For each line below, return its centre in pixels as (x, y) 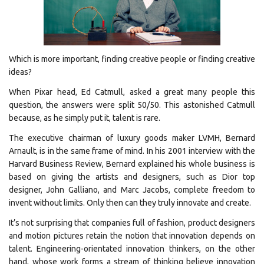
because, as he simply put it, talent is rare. (85, 118)
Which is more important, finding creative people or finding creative (132, 59)
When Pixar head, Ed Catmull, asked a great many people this (132, 92)
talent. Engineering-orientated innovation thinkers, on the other (132, 249)
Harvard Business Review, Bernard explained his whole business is (132, 164)
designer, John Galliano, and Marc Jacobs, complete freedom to (132, 190)
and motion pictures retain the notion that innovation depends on (132, 236)
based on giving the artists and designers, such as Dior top (132, 177)
